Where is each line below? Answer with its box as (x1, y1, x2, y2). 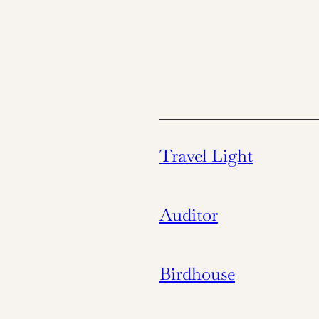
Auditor (159, 203, 218, 226)
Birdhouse (159, 262, 235, 285)
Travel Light (159, 145, 253, 167)
